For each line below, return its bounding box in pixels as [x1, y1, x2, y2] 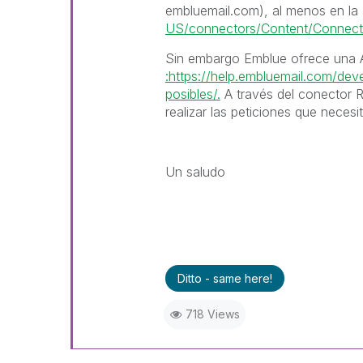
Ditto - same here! [177, 271, 272, 285]
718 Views [185, 307, 240, 321]
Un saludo [164, 164, 225, 180]
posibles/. [164, 86, 220, 102]
